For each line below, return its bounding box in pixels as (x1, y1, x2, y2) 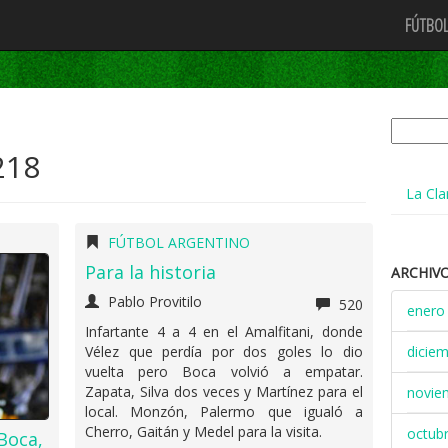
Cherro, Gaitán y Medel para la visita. (85, 422, 323, 441)
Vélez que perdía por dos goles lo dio (85, 342, 363, 361)
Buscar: (389, 117, 438, 136)
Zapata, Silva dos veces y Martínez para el (85, 382, 363, 401)
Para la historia (85, 260, 217, 284)
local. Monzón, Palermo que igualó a (85, 402, 363, 421)
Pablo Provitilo (104, 292, 203, 311)
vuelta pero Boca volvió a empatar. (85, 362, 363, 381)
